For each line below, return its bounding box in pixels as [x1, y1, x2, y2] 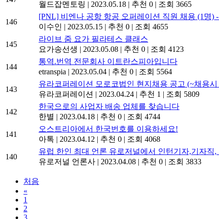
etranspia [39, 67, 66, 76]
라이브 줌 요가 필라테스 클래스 [39, 35, 148, 44]
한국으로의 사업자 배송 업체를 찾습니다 [39, 102, 179, 111]
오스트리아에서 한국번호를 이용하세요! [39, 125, 178, 133]
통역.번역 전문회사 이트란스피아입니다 [39, 57, 177, 66]
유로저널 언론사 [39, 157, 95, 166]
